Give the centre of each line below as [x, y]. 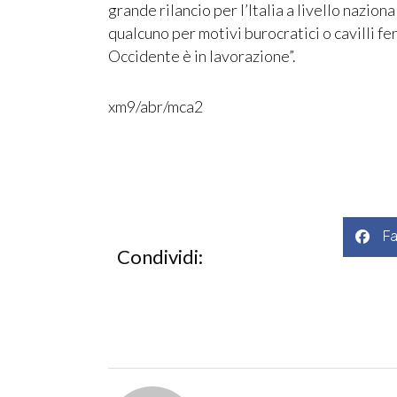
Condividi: [160, 256]
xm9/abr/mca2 [156, 107]
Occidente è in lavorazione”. [202, 55]
